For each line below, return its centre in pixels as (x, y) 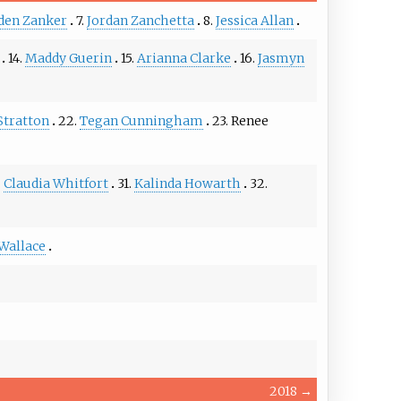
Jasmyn (281, 59)
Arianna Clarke (183, 59)
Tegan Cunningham (141, 121)
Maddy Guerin (68, 59)
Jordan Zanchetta (140, 21)
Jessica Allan (254, 21)
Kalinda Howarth (187, 184)
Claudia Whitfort (55, 184)
